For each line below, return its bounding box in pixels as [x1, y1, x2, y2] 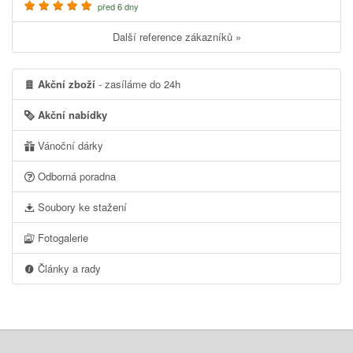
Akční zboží [38, 76, 95, 91]
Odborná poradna [35, 168, 116, 184]
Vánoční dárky [35, 137, 103, 153]
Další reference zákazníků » [119, 28, 241, 44]
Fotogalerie [35, 229, 88, 245]
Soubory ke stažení [35, 199, 127, 214]
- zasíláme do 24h [95, 76, 180, 91]
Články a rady [35, 260, 101, 276]
